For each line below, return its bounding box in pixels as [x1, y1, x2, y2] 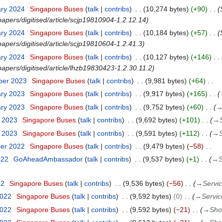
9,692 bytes [138, 116, 175, 124]
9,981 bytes [147, 77, 184, 85]
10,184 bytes [145, 29, 186, 37]
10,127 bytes [145, 53, 186, 61]
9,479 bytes [145, 142, 182, 151]
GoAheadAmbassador [13, 155, 83, 164]
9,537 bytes [145, 155, 182, 164]
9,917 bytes [145, 90, 182, 98]
